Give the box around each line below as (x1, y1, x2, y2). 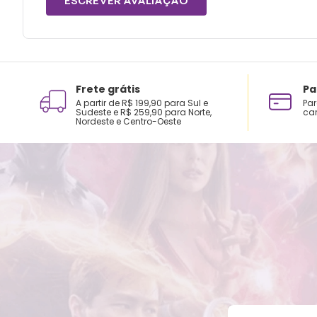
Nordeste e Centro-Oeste (76, 115, 181, 127)
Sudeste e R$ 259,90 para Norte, (76, 105, 212, 118)
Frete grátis (76, 81, 140, 96)
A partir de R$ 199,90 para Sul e (76, 96, 208, 109)
